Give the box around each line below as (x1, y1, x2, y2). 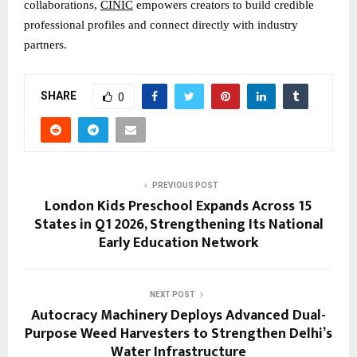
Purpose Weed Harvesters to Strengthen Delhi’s (25, 322, 332, 347)
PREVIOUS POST (151, 181, 218, 190)
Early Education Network (99, 231, 258, 256)
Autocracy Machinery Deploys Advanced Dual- (31, 304, 326, 328)
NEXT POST (149, 290, 195, 300)
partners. (24, 38, 67, 52)
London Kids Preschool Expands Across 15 (45, 194, 312, 219)
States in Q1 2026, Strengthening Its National (33, 213, 324, 237)
